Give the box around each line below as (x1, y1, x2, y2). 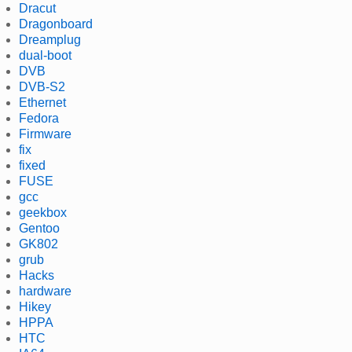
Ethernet (19, 95, 66, 109)
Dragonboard (19, 16, 93, 31)
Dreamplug (19, 32, 81, 46)
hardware (19, 284, 71, 298)
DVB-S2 (19, 79, 65, 93)
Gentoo (19, 221, 60, 235)
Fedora (19, 111, 59, 125)
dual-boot (19, 48, 71, 62)
